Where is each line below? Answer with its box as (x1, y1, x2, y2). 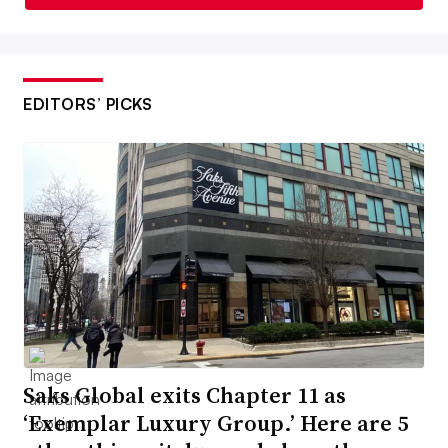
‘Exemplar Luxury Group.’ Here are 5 (23, 408, 408, 439)
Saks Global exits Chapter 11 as (23, 380, 346, 411)
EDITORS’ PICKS (23, 93, 152, 114)
